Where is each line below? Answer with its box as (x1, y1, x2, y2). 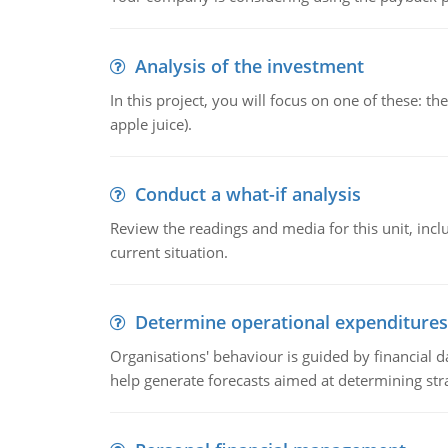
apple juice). (109, 114, 192, 134)
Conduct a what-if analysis (134, 182, 361, 206)
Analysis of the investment (134, 54, 364, 78)
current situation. (109, 242, 228, 262)
